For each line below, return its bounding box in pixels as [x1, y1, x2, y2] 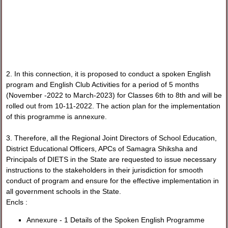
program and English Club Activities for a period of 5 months [6, 80, 199, 89]
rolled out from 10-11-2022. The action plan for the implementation [6, 101, 221, 110]
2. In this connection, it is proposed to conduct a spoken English [6, 69, 211, 78]
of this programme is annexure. [6, 112, 109, 121]
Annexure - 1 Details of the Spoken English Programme [26, 216, 205, 224]
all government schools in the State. [6, 187, 122, 195]
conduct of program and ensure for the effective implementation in [6, 176, 219, 185]
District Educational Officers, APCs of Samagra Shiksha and [6, 144, 198, 153]
